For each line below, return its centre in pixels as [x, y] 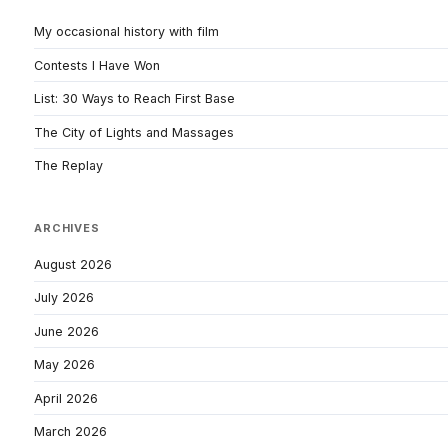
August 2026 [73, 264]
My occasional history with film [126, 32]
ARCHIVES [67, 228]
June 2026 [66, 331]
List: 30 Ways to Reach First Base [134, 99]
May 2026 [64, 365]
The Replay [68, 166]
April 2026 [66, 398]
